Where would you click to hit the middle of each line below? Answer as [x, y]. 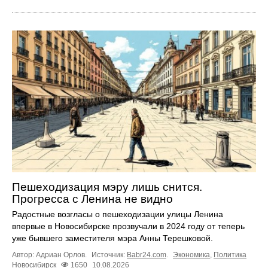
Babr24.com [147, 255]
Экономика [191, 255]
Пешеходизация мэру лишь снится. [107, 187]
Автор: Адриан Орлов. [50, 255]
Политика [230, 255]
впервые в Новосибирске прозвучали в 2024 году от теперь [128, 226]
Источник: [109, 255]
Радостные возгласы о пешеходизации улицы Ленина [118, 214]
